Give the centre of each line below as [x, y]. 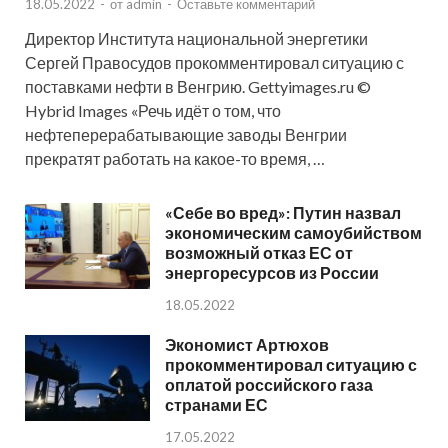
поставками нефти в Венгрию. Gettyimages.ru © [198, 86]
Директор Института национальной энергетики [196, 38]
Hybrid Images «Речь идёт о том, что [153, 110]
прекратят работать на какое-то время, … [175, 158]
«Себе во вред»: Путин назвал [283, 212]
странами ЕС [216, 404]
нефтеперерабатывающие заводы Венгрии [186, 134]
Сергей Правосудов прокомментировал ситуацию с [214, 62]
